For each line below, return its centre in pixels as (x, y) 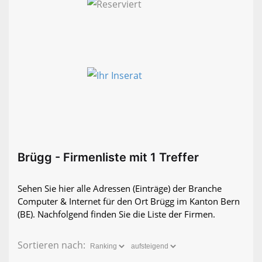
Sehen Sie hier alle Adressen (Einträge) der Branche (120, 189)
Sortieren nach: (53, 245)
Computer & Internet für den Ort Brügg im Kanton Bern (129, 201)
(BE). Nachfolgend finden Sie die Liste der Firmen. (116, 214)
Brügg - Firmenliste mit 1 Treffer (108, 158)
